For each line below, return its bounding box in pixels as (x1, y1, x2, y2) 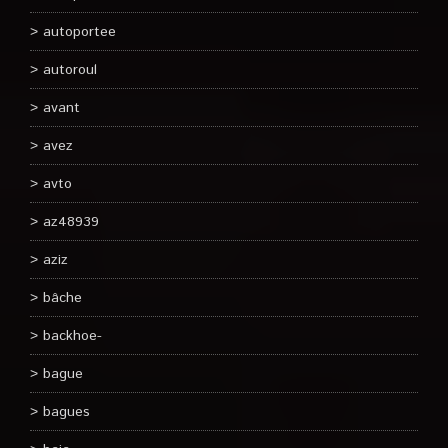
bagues (43, 402, 90, 422)
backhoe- (43, 326, 102, 346)
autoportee (43, 22, 116, 42)
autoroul (43, 60, 97, 80)
